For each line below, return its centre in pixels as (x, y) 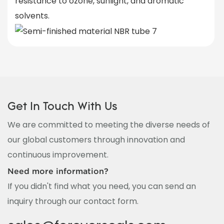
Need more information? (58, 171)
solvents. (32, 15)
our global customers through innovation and (96, 140)
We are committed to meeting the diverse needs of (109, 125)
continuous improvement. (58, 155)
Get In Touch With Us (62, 107)
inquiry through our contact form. (73, 201)
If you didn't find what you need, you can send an (102, 186)
